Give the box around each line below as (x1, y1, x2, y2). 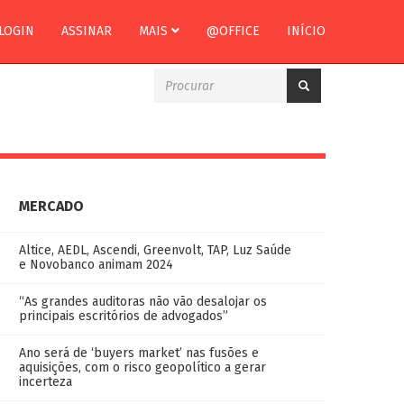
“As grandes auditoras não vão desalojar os (19, 294, 267, 309)
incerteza (19, 374, 72, 390)
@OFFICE (207, 23, 260, 39)
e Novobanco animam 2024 (19, 257, 173, 272)
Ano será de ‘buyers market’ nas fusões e (19, 345, 259, 361)
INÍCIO (287, 23, 326, 39)
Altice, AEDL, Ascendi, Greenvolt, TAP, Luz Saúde (19, 243, 291, 258)
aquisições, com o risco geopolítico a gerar (19, 360, 266, 375)
